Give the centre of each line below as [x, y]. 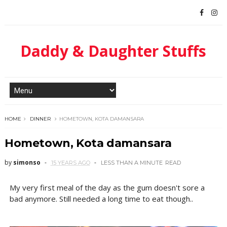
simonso [27, 162]
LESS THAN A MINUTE [131, 163]
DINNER [40, 119]
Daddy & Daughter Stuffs [113, 51]
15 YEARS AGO [70, 163]
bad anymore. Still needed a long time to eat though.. [101, 199]
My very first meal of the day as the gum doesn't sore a [107, 187]
